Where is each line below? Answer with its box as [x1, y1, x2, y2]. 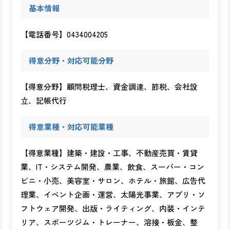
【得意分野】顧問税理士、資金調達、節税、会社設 [21, 81, 198, 92]
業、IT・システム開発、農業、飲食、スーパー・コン [21, 161, 204, 172]
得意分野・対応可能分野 [29, 55, 113, 66]
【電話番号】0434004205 [21, 29, 108, 40]
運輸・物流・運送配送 [62, 15, 128, 25]
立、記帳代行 [21, 95, 67, 106]
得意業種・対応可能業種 [29, 121, 113, 132]
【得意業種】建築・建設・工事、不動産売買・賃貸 [21, 147, 198, 158]
